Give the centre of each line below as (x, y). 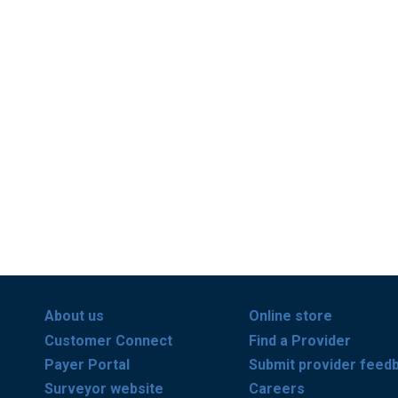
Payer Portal (87, 364)
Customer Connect (108, 340)
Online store (291, 316)
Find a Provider (300, 340)
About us (74, 316)
